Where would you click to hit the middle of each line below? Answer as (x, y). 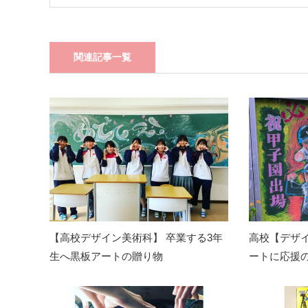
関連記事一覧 (102, 57)
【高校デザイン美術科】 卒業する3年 (136, 238)
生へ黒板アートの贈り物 (106, 256)
